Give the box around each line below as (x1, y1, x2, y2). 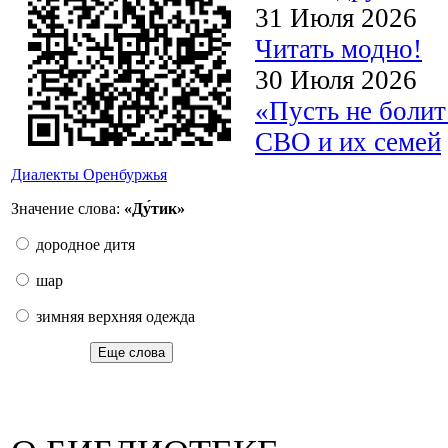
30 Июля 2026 (255, 64, 417, 95)
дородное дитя (32, 236, 135, 253)
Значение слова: (11, 200, 124, 217)
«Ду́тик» (124, 200, 185, 217)
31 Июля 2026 (255, 2, 417, 33)
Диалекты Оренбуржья (11, 166, 167, 183)
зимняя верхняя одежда (32, 308, 195, 325)
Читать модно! (255, 33, 422, 64)
